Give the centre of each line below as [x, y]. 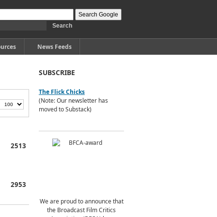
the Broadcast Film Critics [81, 210]
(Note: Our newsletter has [73, 101]
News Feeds [54, 47]
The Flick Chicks [62, 92]
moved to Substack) [65, 109]
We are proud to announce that [81, 201]
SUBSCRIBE [57, 72]
